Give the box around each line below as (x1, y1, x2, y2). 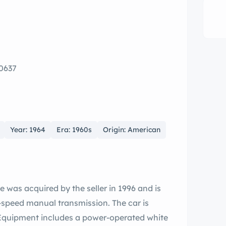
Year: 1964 (10, 125, 45, 135)
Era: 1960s (56, 125, 92, 135)
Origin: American (103, 125, 160, 135)
